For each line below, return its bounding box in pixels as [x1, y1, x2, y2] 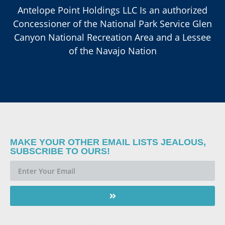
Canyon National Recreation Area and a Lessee [14, 31, 211, 43]
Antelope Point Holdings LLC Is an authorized [18, 4, 207, 16]
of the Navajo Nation [68, 44, 157, 57]
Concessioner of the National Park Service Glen [13, 17, 212, 30]
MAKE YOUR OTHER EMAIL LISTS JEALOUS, [10, 137, 206, 148]
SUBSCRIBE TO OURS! [10, 146, 110, 157]
